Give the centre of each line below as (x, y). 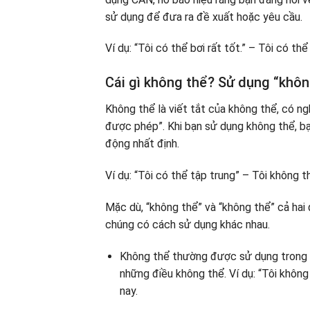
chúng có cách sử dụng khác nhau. (188, 224)
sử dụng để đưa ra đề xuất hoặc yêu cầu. (204, 17)
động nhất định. (142, 144)
